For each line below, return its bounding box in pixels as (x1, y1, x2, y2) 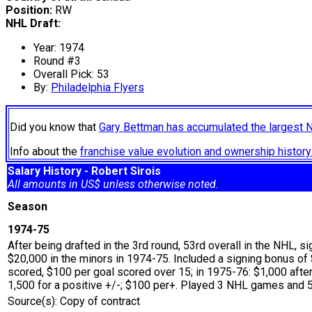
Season (8, 200, 53, 214)
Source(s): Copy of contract (8, 295, 140, 309)
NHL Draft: (6, 17, 61, 31)
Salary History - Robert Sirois (8, 164, 161, 178)
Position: (6, 3, 52, 17)
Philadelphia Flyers (51, 81, 144, 95)
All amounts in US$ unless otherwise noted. (8, 178, 219, 192)
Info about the (10, 145, 80, 159)
